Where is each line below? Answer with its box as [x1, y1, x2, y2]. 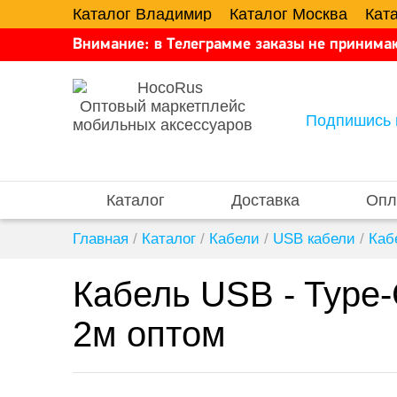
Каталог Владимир [73, 5, 212, 23]
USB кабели [273, 230, 355, 247]
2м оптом [73, 315, 226, 354]
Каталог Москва [230, 5, 347, 23]
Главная [73, 230, 128, 247]
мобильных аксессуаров [73, 116, 253, 134]
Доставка [230, 191, 300, 209]
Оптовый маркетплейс [80, 97, 245, 115]
